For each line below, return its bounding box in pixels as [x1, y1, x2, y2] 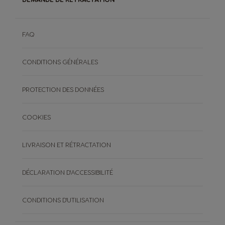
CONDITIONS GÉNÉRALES [22, 58, 98, 66]
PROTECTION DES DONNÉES [22, 85, 104, 93]
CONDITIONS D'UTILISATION [22, 196, 104, 204]
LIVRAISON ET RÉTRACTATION [22, 141, 111, 149]
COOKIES [22, 113, 51, 121]
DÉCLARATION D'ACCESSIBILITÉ [22, 168, 113, 176]
